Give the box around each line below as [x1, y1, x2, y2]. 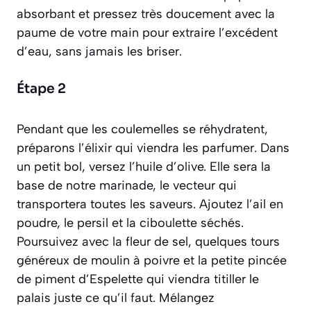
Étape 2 [17, 81, 66, 98]
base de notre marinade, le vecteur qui [17, 178, 237, 194]
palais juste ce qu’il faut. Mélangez [17, 290, 215, 306]
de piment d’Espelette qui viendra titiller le [17, 271, 259, 287]
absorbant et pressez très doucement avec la [17, 6, 275, 22]
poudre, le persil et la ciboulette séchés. [17, 215, 244, 231]
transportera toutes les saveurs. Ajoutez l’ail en [17, 196, 283, 212]
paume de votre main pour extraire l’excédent [17, 25, 278, 41]
